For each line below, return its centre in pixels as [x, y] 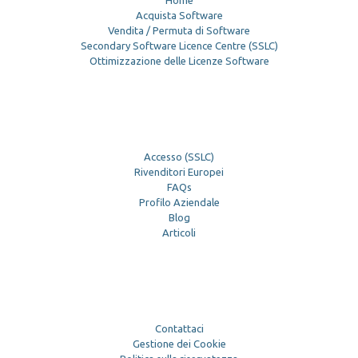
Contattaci [179, 329]
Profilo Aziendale [179, 203]
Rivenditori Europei [179, 172]
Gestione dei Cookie [179, 344]
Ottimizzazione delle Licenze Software [179, 61]
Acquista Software [179, 16]
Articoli [179, 233]
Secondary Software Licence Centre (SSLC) [179, 46]
